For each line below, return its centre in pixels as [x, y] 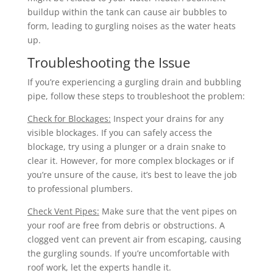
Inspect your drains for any [167, 119]
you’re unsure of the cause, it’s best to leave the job [132, 175]
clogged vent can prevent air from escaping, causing [134, 239]
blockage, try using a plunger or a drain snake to [126, 147]
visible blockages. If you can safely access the [119, 133]
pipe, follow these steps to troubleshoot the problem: [136, 96]
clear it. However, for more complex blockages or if [130, 161]
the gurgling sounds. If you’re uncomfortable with [128, 253]
